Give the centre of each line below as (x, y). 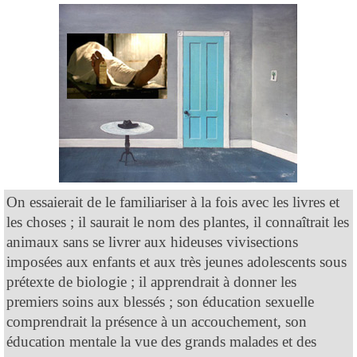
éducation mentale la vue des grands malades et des (161, 341)
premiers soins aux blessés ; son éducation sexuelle (160, 301)
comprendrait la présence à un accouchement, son (157, 321)
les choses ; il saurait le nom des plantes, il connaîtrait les (178, 222)
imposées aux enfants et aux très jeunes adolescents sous (177, 261)
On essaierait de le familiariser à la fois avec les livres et (173, 202)
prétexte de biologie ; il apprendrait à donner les (151, 281)
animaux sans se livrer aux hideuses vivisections (152, 241)
